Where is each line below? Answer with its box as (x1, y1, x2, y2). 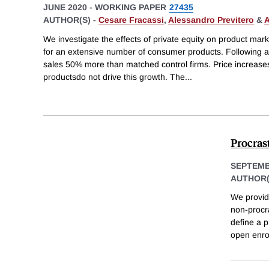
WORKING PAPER (95, 2, 166, 12)
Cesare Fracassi (98, 14, 164, 25)
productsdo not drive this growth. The (43, 71, 185, 82)
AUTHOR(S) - (43, 14, 98, 25)
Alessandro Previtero (168, 14, 254, 25)
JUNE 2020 (43, 2, 87, 12)
